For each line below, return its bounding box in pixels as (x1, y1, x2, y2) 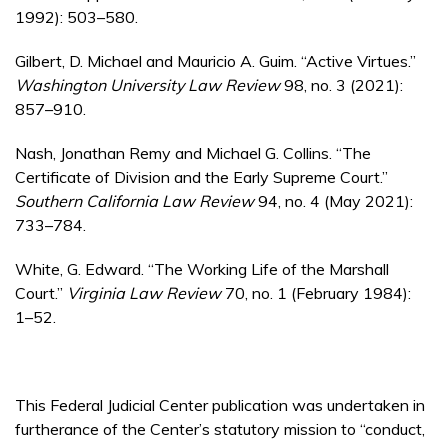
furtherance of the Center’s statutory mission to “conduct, (15, 419, 425, 440)
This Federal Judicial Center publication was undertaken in (15, 395, 425, 416)
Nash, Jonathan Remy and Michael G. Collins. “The (15, 143, 371, 164)
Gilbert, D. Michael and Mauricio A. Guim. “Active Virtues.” (15, 51, 416, 72)
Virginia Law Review (67, 283, 221, 304)
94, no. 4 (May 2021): (254, 191, 413, 212)
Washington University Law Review (15, 75, 280, 96)
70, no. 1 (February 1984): (221, 283, 411, 304)
